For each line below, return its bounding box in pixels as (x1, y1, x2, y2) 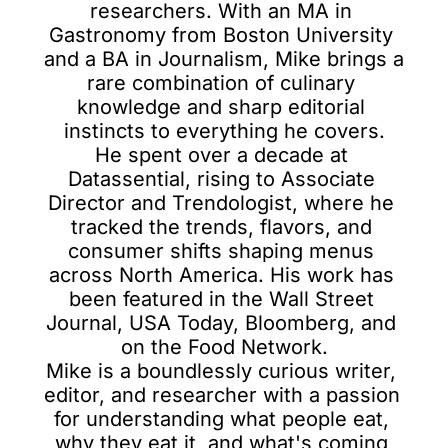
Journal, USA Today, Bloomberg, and (46, 311, 396, 335)
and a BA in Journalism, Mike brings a (44, 47, 404, 71)
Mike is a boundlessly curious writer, (46, 359, 396, 383)
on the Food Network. (120, 335, 328, 359)
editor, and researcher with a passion (44, 383, 400, 407)
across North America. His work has (48, 263, 394, 287)
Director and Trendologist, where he (48, 191, 394, 215)
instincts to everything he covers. (63, 119, 385, 143)
